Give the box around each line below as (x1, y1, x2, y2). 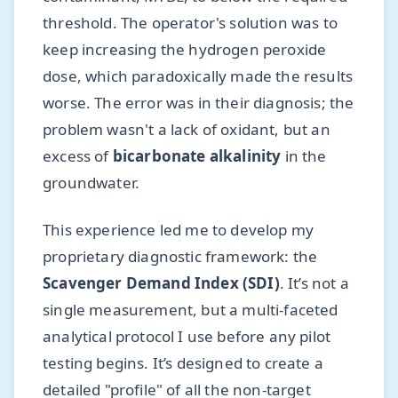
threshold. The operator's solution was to (43, 12, 338, 34)
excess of (43, 146, 113, 167)
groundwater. (43, 172, 140, 194)
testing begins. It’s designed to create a (43, 353, 323, 373)
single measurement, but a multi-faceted (43, 299, 338, 320)
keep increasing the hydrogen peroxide (43, 39, 327, 60)
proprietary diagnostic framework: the (43, 246, 318, 267)
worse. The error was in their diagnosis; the (43, 92, 354, 114)
